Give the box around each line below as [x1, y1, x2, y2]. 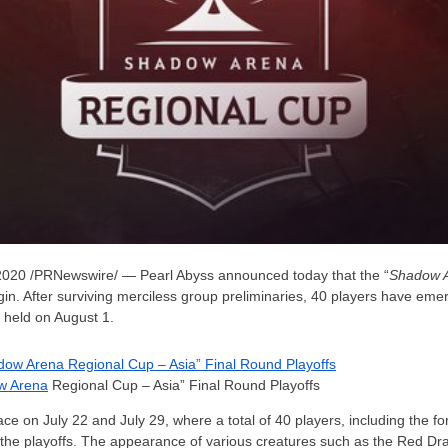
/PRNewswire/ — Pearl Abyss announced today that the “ [26, 267, 389, 284]
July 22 [43, 411, 88, 428]
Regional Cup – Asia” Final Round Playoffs [48, 376, 320, 393]
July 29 [120, 411, 165, 428]
